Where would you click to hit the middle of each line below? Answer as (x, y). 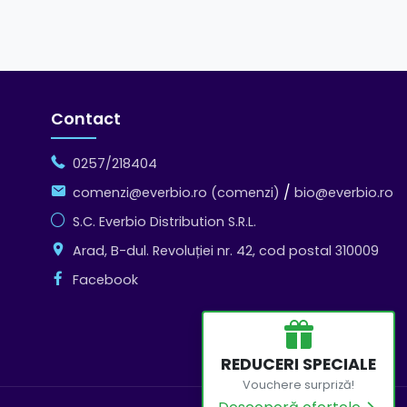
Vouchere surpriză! (299, 385)
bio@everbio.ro (344, 192)
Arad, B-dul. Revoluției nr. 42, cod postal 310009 (226, 250)
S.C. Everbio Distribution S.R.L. (164, 221)
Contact (86, 119)
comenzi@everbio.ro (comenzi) (176, 192)
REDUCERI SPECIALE (299, 365)
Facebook (105, 279)
